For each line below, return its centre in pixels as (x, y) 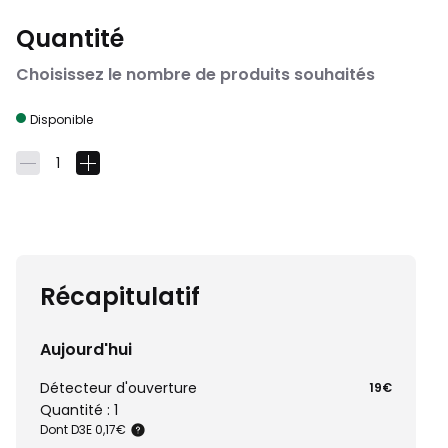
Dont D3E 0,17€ (83, 429)
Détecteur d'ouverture (118, 388)
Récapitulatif (120, 296)
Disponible (61, 119)
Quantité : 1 (79, 410)
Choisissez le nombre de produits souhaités (195, 74)
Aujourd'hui (86, 349)
